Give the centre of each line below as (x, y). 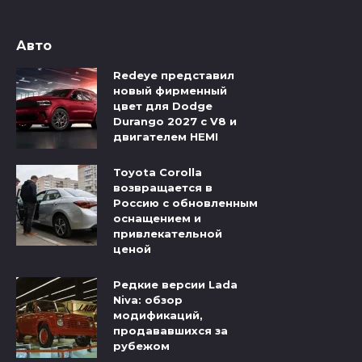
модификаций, (158, 316)
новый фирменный (170, 90)
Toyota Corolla (158, 173)
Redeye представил (174, 75)
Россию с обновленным (185, 203)
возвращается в (163, 188)
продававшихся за (170, 331)
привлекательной (168, 234)
